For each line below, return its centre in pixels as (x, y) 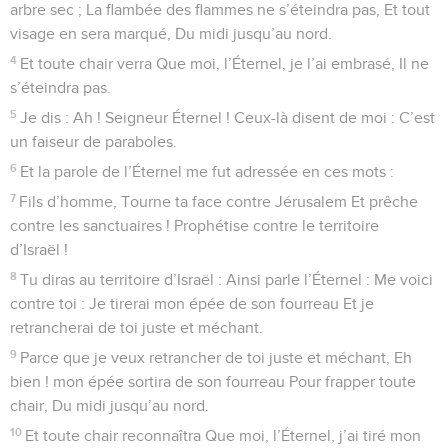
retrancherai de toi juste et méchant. (136, 327)
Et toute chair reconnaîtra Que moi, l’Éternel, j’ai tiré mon (223, 435)
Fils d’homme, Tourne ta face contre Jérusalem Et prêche (219, 201)
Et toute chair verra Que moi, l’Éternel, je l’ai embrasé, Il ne (225, 63)
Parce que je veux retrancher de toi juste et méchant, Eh (216, 357)
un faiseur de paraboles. (93, 141)
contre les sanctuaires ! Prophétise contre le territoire (194, 225)
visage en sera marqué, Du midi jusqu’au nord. (171, 33)
